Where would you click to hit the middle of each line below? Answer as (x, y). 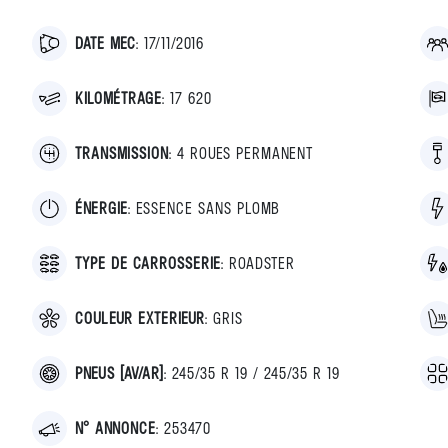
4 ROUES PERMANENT (245, 152)
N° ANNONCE (115, 427)
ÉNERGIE (101, 207)
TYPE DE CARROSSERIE (148, 262)
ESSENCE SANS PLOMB (208, 207)
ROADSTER (262, 262)
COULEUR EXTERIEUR (140, 317)
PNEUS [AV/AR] (119, 372)
